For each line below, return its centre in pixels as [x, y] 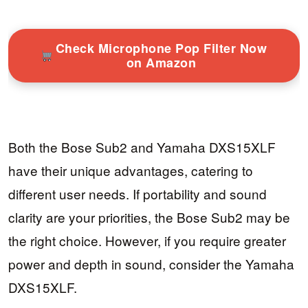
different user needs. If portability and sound [137, 193]
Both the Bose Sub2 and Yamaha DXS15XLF [142, 146]
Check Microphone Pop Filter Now [161, 48]
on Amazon [161, 63]
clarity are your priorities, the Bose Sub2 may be [149, 217]
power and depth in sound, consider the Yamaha [151, 263]
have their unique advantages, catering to [131, 170]
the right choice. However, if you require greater [147, 240]
